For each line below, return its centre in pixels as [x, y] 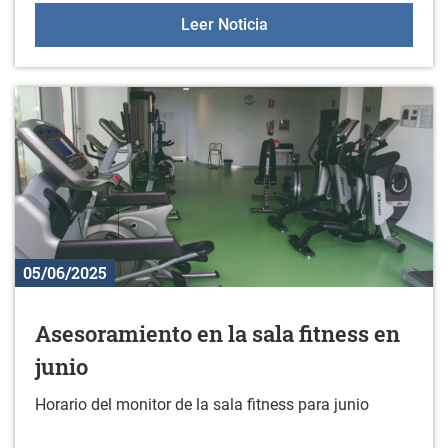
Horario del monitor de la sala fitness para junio [202, 405]
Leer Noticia [224, 25]
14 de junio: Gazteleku [346, 24]
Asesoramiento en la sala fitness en [217, 334]
